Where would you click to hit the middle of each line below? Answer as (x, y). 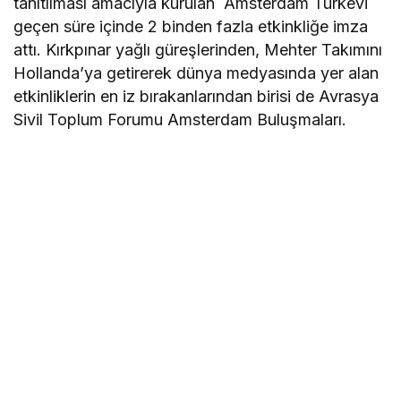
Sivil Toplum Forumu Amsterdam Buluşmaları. (180, 119)
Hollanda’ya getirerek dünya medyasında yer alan (196, 73)
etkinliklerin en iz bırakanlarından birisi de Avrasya (196, 96)
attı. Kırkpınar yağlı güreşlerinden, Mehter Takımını (198, 49)
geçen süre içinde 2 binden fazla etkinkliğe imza (191, 26)
